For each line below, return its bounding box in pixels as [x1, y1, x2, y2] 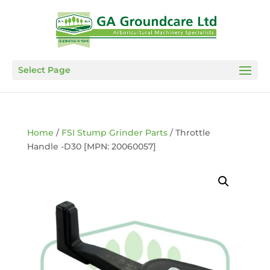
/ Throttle [167, 127, 210, 138]
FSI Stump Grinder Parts [61, 127, 168, 138]
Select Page [18, 64, 71, 75]
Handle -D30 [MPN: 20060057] [27, 141, 156, 152]
